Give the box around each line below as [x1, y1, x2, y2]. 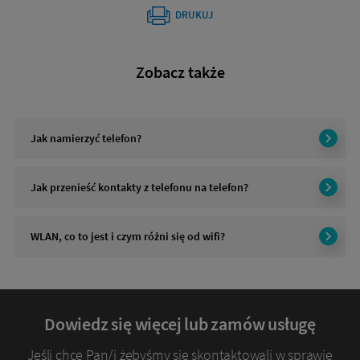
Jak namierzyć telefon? [31, 130, 141, 145]
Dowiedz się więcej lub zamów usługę [44, 312, 316, 335]
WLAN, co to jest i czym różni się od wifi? [31, 228, 225, 243]
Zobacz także [135, 61, 225, 82]
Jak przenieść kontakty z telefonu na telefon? [31, 179, 248, 194]
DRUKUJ [175, 7, 213, 22]
